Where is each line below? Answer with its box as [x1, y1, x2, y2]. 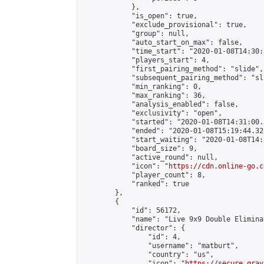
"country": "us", [82, 250, 214, 259]
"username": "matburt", [82, 242, 239, 250]
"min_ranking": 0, [82, 82, 202, 91]
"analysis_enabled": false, [82, 100, 239, 108]
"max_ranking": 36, [82, 91, 206, 100]
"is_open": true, [82, 12, 197, 20]
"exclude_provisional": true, [82, 21, 247, 29]
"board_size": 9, [82, 144, 197, 153]
